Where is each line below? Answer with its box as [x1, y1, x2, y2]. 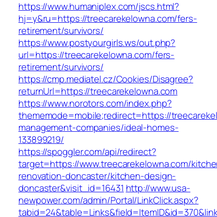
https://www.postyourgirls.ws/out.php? [18, 36, 176, 49]
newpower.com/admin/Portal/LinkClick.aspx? [18, 194, 199, 207]
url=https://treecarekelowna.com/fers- [18, 48, 175, 62]
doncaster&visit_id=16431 [18, 182, 124, 195]
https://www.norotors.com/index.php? [18, 97, 172, 110]
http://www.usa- [125, 182, 191, 195]
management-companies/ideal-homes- [18, 121, 179, 134]
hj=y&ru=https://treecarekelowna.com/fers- [18, 12, 197, 25]
